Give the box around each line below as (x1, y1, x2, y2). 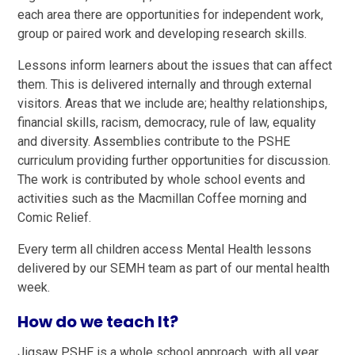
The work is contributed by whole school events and (17, 171, 306, 187)
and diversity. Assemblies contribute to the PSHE (17, 133, 291, 149)
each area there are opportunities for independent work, (17, 6, 324, 22)
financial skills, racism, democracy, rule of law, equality (17, 114, 317, 130)
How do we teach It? (17, 310, 179, 333)
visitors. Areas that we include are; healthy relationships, (17, 95, 328, 111)
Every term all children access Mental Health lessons (17, 241, 312, 257)
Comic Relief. (17, 209, 92, 225)
